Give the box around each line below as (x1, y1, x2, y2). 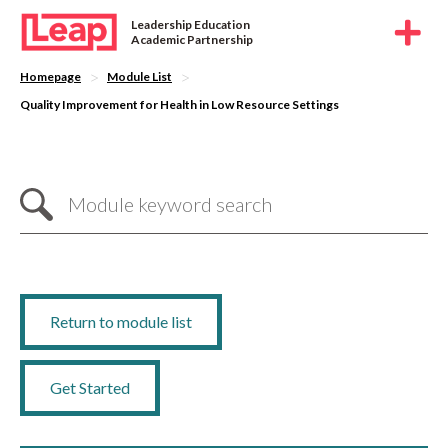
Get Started (50, 377, 130, 397)
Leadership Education (131, 17, 251, 32)
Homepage (20, 68, 81, 84)
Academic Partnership (131, 32, 254, 47)
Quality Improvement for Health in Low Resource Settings (20, 96, 339, 112)
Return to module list (50, 311, 192, 331)
